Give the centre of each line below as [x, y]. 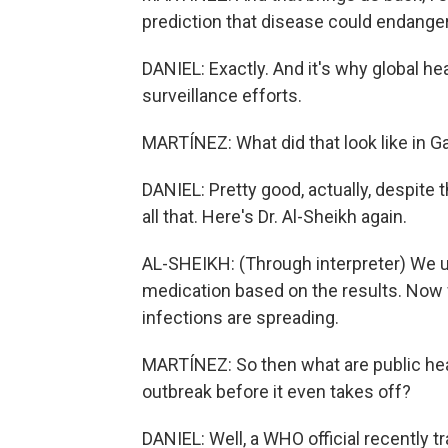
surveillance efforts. [222, 95]
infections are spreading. [240, 317]
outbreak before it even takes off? [276, 391]
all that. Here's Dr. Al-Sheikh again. [274, 216]
